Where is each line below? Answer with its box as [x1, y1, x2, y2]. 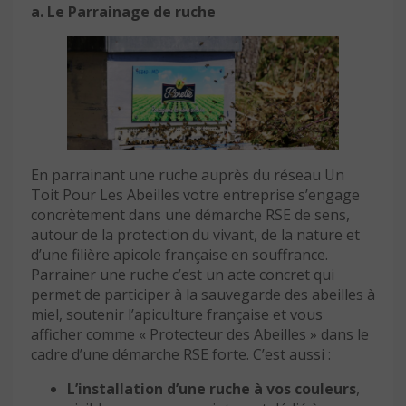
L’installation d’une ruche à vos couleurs [67, 379, 356, 400]
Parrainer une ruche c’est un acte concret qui [31, 265, 334, 285]
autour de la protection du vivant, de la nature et [31, 225, 360, 246]
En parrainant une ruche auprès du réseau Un [31, 165, 344, 186]
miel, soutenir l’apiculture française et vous [31, 304, 323, 325]
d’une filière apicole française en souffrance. [31, 245, 328, 266]
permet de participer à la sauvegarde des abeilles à [31, 285, 375, 305]
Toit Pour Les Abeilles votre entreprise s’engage [31, 185, 360, 206]
